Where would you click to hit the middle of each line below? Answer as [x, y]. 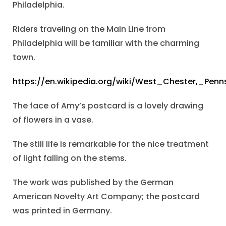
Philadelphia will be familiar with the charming [106, 43]
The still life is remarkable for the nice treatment [111, 144]
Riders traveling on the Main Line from [89, 29]
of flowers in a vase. [53, 120]
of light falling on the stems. [70, 158]
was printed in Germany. [62, 211]
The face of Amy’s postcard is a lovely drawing [108, 106]
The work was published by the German [93, 183]
